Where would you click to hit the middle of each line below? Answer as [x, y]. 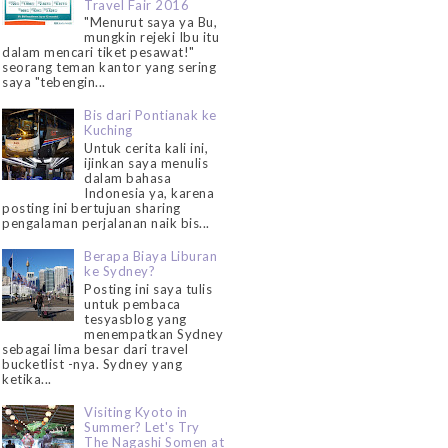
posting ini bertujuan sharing [91, 207]
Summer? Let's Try [142, 426]
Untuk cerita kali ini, [146, 147]
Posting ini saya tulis [148, 288]
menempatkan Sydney [154, 333]
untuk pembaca [132, 303]
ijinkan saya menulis [146, 162]
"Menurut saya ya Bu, [151, 22]
